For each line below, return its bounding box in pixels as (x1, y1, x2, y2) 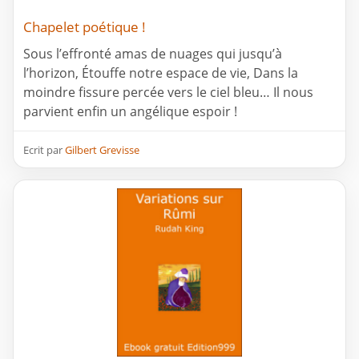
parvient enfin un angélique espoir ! (23, 103, 237, 121)
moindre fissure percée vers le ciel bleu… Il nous (23, 83, 313, 102)
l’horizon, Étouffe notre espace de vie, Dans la (23, 64, 298, 83)
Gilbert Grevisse (65, 143, 139, 158)
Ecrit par (23, 143, 65, 158)
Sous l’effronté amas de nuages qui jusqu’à (23, 45, 282, 63)
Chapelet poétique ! (23, 18, 146, 37)
